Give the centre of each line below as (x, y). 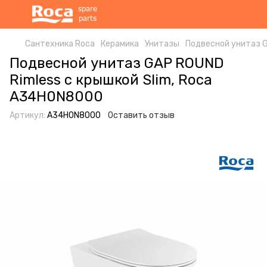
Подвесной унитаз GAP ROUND (117, 63)
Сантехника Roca (60, 44)
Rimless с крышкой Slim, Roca (111, 80)
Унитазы (162, 44)
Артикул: (27, 115)
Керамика (120, 44)
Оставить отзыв (141, 115)
